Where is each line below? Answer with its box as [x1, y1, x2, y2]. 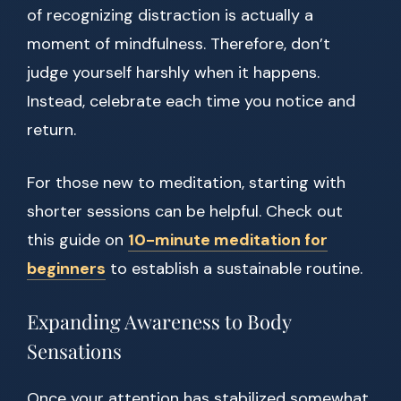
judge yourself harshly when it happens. [27, 62, 320, 84]
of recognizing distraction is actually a [27, 4, 313, 27]
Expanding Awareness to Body [27, 308, 291, 336]
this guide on [27, 229, 128, 252]
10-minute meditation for [128, 229, 328, 252]
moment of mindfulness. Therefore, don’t [27, 33, 330, 55]
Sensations [27, 337, 122, 365]
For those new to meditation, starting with [27, 172, 346, 194]
